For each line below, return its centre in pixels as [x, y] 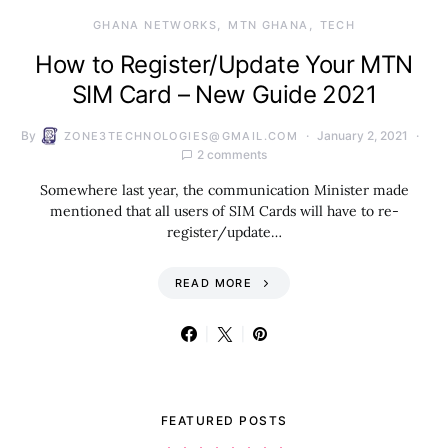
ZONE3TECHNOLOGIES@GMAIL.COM [181, 136]
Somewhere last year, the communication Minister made [224, 190]
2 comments [232, 154]
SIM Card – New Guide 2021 [224, 94]
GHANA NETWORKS [155, 25]
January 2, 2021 [363, 135]
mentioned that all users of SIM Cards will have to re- [224, 211]
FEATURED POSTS [224, 420]
